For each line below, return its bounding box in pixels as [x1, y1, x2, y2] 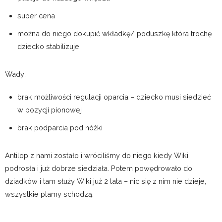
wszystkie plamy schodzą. [5, 190, 94, 199]
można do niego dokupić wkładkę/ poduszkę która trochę [17, 29, 212, 38]
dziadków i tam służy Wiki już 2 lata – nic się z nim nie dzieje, [5, 177, 206, 186]
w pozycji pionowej [17, 106, 82, 114]
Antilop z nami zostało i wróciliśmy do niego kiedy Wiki [5, 151, 188, 160]
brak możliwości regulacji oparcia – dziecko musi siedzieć [17, 93, 211, 102]
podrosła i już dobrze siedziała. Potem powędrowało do [5, 164, 192, 173]
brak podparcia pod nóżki [17, 123, 103, 132]
